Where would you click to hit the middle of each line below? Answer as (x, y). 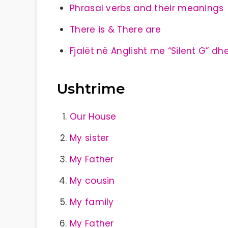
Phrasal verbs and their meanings (147, 8)
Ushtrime (91, 89)
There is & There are (115, 30)
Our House (93, 116)
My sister (90, 138)
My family (92, 202)
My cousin (92, 180)
